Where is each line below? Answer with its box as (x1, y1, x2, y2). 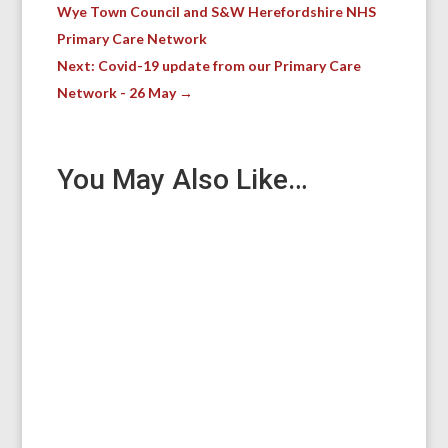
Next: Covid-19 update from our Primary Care (56, 56, 361, 74)
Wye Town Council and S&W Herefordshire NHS (56, 2, 376, 20)
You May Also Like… (56, 162, 308, 196)
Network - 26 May (56, 83, 176, 101)
